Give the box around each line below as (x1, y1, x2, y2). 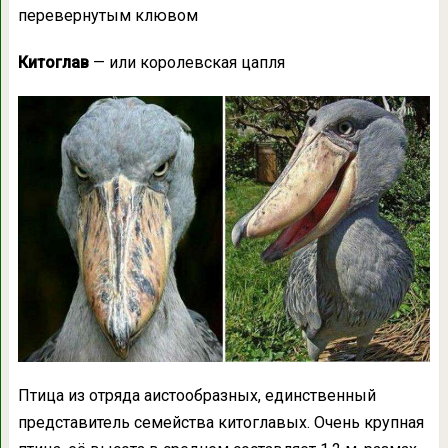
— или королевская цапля (88, 52, 285, 72)
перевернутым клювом (17, 5, 198, 25)
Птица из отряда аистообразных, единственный (17, 386, 376, 406)
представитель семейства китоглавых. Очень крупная (17, 413, 424, 433)
